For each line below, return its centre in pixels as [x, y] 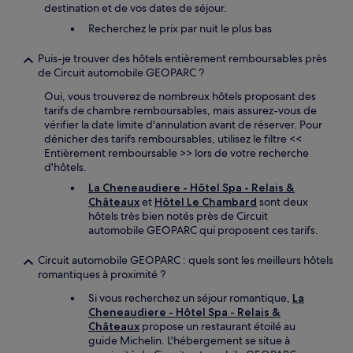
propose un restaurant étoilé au [217, 326]
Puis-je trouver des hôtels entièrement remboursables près [182, 58]
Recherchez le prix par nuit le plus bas [180, 28]
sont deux [282, 202]
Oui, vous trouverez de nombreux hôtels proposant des [180, 96]
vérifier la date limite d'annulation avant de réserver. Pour [183, 124]
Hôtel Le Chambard [206, 202]
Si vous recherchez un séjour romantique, [190, 298]
